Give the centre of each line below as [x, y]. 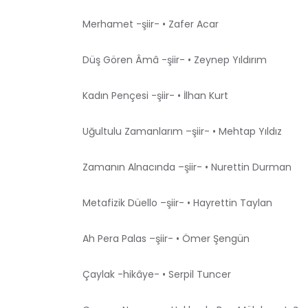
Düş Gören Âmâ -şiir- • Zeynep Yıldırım [175, 59]
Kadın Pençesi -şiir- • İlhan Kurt [155, 95]
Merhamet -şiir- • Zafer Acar [151, 24]
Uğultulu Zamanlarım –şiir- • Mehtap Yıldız [182, 131]
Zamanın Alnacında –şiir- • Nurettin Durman [187, 167]
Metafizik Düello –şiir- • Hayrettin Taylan [177, 202]
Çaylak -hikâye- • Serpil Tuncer [157, 274]
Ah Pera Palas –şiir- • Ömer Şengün [166, 238]
